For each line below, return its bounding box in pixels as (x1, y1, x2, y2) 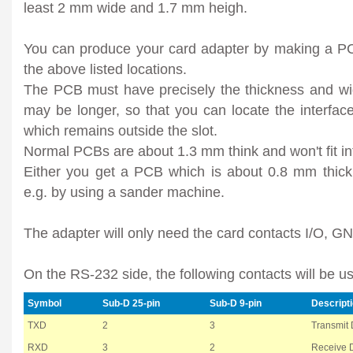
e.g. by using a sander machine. (24, 183, 225, 200)
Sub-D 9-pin (210, 297, 262, 309)
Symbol (28, 297, 61, 309)
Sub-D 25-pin (102, 297, 160, 309)
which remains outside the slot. (24, 121, 217, 139)
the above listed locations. (24, 60, 187, 77)
